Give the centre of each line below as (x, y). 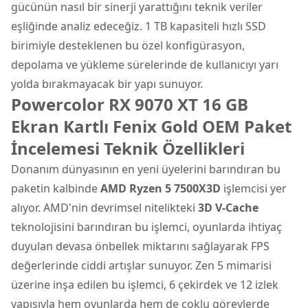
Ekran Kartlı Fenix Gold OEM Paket (151, 126)
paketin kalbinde (56, 188)
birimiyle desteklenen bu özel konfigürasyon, (128, 45)
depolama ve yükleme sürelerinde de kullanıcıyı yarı (145, 64)
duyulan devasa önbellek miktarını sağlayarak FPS (140, 246)
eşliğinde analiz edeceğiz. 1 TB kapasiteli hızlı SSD (139, 26)
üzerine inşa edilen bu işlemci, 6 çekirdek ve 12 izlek (145, 284)
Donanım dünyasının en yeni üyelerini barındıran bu (146, 169)
